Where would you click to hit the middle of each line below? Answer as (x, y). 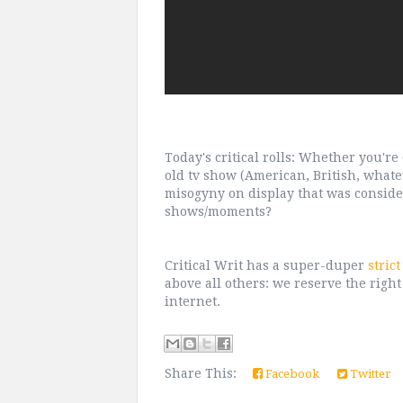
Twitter (369, 374)
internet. (193, 302)
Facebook (291, 374)
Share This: (204, 374)
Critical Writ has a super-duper (266, 266)
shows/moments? (218, 212)
